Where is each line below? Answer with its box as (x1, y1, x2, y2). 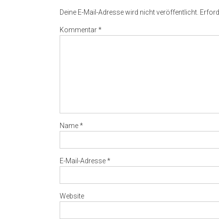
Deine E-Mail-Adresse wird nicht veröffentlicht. (60, 8, 198, 17)
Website (60, 192, 84, 200)
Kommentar (60, 26, 98, 34)
